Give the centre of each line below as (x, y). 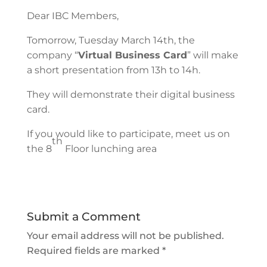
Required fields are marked (94, 250)
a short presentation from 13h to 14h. (113, 70)
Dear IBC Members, (72, 15)
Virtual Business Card (132, 55)
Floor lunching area (109, 148)
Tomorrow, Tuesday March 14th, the (111, 40)
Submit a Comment (83, 216)
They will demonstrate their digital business (131, 94)
